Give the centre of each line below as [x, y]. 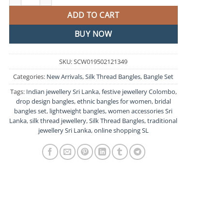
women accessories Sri [140, 111]
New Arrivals [65, 76]
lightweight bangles [77, 111]
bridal [163, 101]
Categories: [30, 76]
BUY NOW [93, 34]
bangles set [31, 111]
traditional [163, 120]
